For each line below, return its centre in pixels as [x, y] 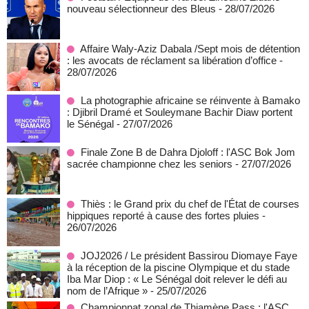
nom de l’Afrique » [107, 291]
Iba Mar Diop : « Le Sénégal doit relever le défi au [177, 279]
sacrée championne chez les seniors [150, 164]
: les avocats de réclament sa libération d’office [172, 60]
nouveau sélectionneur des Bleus [141, 9]
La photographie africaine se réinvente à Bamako [190, 100]
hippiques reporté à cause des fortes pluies [163, 216]
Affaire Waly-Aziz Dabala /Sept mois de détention [190, 49]
